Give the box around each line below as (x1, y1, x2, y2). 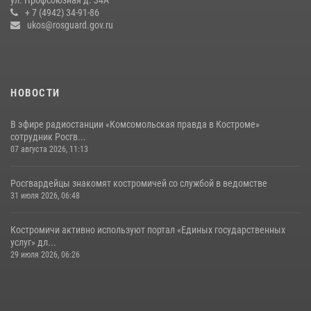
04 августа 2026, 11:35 (10, 24, 94, 34)
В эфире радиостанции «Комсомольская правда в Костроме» (10, 118, 260, 130)
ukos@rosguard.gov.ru (27, 19, 113, 31)
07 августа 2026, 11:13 (10, 144, 88, 154)
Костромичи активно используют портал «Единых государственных (10, 224, 285, 235)
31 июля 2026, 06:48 (10, 190, 80, 201)
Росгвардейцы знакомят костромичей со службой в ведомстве (10, 177, 267, 189)
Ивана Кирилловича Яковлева (10, 3, 134, 15)
